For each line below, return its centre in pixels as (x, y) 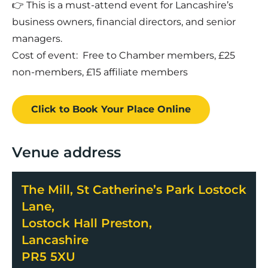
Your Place (128, 109)
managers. (37, 38)
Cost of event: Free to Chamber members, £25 (124, 55)
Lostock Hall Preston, (87, 223)
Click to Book (65, 109)
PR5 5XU (48, 256)
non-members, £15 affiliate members (101, 72)
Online (174, 109)
